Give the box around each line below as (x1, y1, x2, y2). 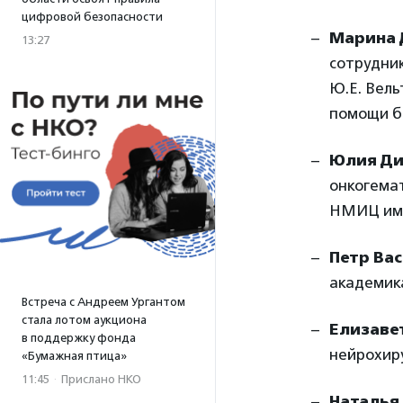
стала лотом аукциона (22, 313, 147, 327)
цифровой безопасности (22, 10, 163, 23)
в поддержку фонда (22, 331, 136, 345)
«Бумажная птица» (22, 349, 127, 363)
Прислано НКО (61, 372, 141, 386)
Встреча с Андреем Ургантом (22, 295, 185, 309)
